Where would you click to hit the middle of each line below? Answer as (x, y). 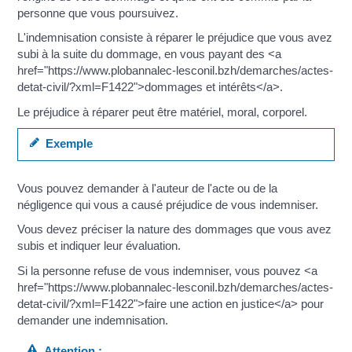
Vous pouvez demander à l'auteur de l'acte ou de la (148, 188)
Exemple (66, 144)
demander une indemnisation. (93, 320)
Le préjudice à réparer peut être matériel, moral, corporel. (163, 112)
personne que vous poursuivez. (98, 13)
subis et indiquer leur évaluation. (99, 246)
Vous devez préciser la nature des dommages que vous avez (175, 229)
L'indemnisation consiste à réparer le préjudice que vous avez (175, 38)
